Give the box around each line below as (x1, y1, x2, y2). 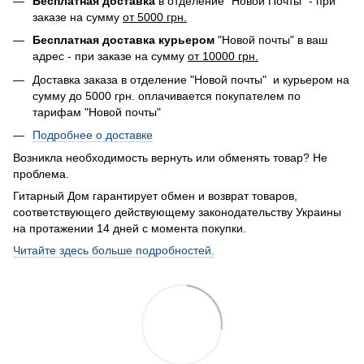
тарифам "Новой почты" (32, 105, 161, 119)
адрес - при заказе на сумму (32, 50, 188, 63)
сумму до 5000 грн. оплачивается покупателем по (32, 89, 301, 102)
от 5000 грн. (123, 10, 187, 24)
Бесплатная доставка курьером (32, 33, 214, 47)
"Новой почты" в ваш (214, 33, 327, 47)
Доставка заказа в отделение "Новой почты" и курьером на (32, 72, 349, 86)
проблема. (13, 167, 69, 181)
